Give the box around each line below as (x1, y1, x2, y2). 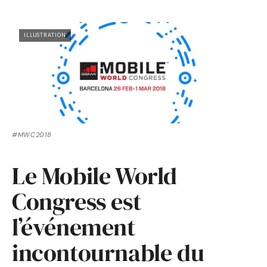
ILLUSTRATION (24, 32, 66, 39)
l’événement (12, 211, 135, 244)
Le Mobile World (12, 160, 178, 193)
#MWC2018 (12, 131, 52, 139)
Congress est (12, 185, 141, 218)
